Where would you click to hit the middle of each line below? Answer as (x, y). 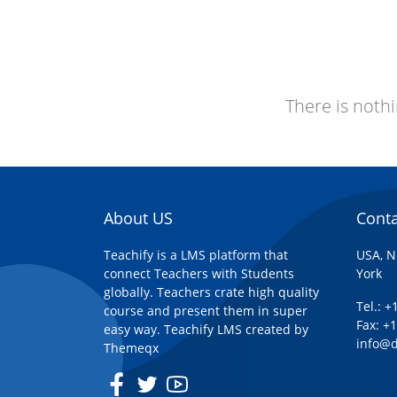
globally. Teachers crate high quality (211, 292)
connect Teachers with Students (199, 273)
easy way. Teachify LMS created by (206, 329)
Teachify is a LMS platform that (196, 255)
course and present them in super (206, 311)
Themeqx (131, 348)
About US (138, 218)
